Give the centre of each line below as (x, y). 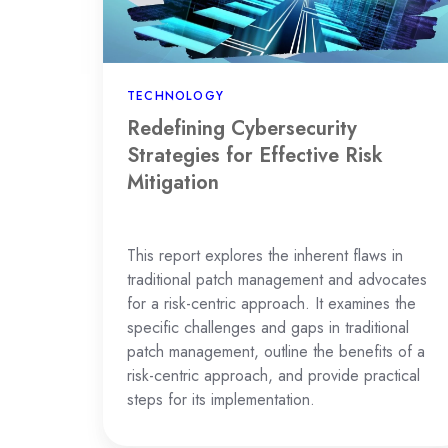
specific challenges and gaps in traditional (268, 328)
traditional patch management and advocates (277, 280)
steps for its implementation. (221, 400)
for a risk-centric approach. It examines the (271, 304)
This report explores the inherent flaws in (265, 256)
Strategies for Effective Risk (255, 155)
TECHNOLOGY (176, 96)
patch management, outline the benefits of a (276, 352)
